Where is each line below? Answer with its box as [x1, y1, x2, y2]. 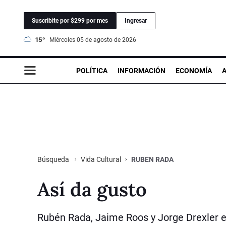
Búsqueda [37, 155, 71, 163]
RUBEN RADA [131, 155, 174, 163]
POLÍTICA [76, 66, 107, 75]
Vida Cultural [81, 155, 121, 163]
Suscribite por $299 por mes [32, 17, 108, 24]
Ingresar [125, 17, 147, 24]
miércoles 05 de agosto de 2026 [54, 36, 136, 43]
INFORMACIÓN [118, 66, 165, 75]
